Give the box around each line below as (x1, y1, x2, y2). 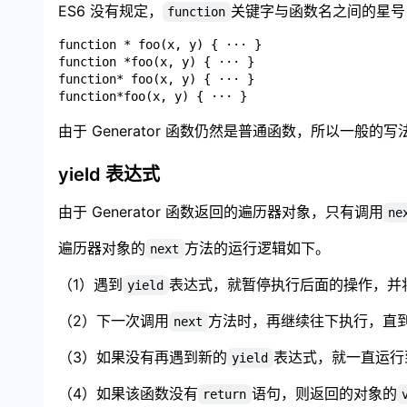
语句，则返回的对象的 (251, 383, 397, 402)
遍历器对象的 (58, 238, 145, 257)
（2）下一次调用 (58, 311, 169, 330)
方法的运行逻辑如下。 (184, 238, 330, 257)
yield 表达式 (58, 163, 160, 185)
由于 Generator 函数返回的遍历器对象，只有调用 (58, 202, 383, 221)
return (203, 386, 247, 402)
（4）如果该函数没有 (58, 383, 198, 402)
